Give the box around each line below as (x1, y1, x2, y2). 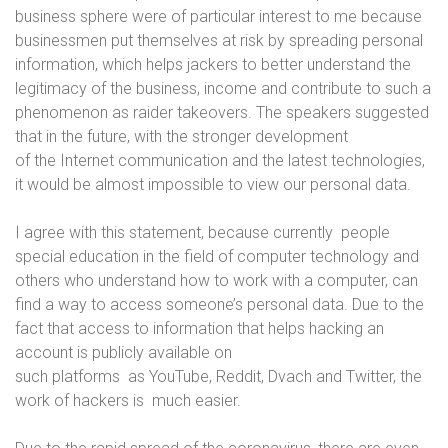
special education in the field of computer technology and (15, 247, 419, 266)
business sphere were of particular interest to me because (15, 7, 422, 26)
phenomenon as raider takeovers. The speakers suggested (15, 103, 429, 122)
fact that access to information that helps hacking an (15, 319, 384, 338)
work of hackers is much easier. (15, 391, 245, 410)
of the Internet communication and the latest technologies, (15, 151, 425, 170)
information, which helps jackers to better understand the (15, 55, 411, 74)
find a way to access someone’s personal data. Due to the (15, 295, 424, 314)
